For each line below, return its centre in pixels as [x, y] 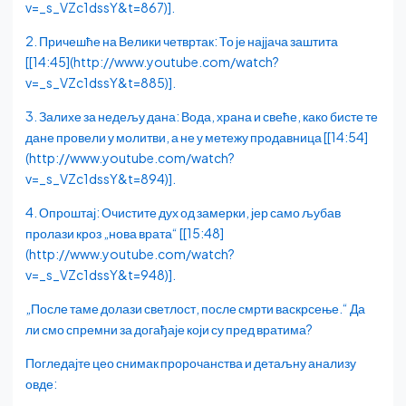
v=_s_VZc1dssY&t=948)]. [101, 275]
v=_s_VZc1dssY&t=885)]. [101, 83]
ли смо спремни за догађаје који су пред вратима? [169, 329]
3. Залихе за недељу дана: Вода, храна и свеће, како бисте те [202, 116]
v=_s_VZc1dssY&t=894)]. [101, 179]
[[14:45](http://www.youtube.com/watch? [152, 62]
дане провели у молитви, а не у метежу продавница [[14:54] [197, 137]
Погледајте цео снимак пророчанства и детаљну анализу [191, 363]
